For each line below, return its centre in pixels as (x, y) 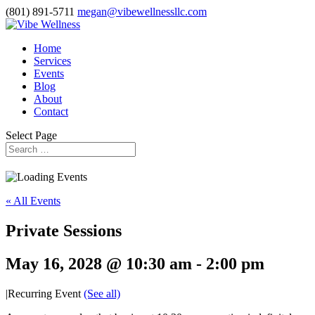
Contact (51, 111)
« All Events (33, 200)
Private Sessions (64, 230)
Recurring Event (46, 293)
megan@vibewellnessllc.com (142, 12)
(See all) (102, 293)
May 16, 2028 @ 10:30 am (99, 263)
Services (52, 61)
